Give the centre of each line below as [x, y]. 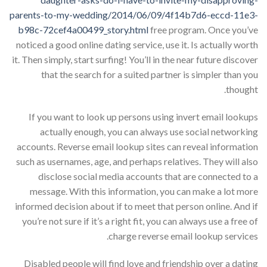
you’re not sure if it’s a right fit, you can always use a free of [140, 221]
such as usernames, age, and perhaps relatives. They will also [137, 161]
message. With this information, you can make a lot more [144, 191]
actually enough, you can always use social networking [149, 131]
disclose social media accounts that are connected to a [148, 176]
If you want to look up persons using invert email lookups [143, 116]
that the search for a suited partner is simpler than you [150, 74]
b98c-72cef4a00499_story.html [83, 30]
